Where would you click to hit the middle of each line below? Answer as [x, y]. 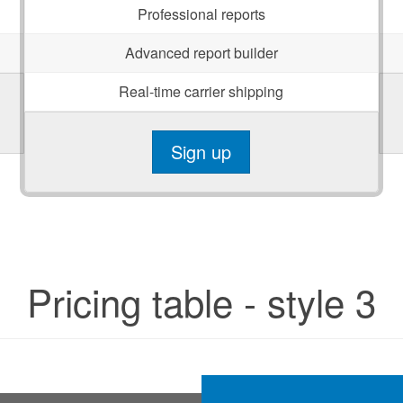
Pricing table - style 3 [201, 301]
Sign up [201, 152]
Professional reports [201, 14]
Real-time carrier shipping [201, 91]
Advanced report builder [201, 53]
